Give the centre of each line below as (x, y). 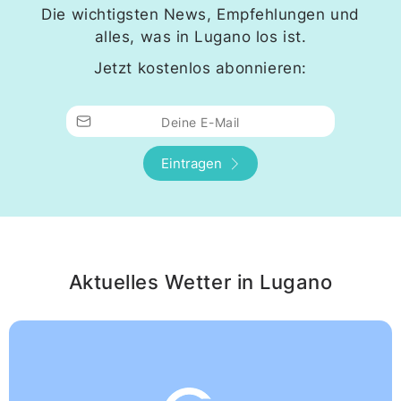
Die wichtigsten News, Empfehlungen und (200, 14)
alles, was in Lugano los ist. (200, 37)
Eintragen (192, 164)
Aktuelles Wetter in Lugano (200, 282)
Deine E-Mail (200, 123)
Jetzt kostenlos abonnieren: (200, 68)
